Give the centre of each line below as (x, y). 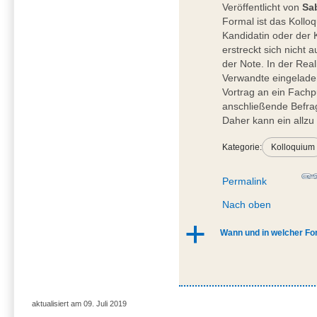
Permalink (245, 181)
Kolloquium (293, 148)
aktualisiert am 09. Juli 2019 (79, 304)
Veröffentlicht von (263, 7)
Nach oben (247, 205)
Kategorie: (242, 148)
